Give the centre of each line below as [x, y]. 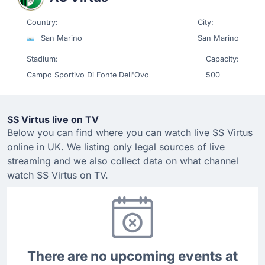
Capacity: [222, 59]
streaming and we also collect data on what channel [123, 161]
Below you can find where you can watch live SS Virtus [130, 132]
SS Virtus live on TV [53, 119]
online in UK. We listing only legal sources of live [116, 147]
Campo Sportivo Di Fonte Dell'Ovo [88, 75]
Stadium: [42, 59]
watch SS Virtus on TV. [58, 175]
